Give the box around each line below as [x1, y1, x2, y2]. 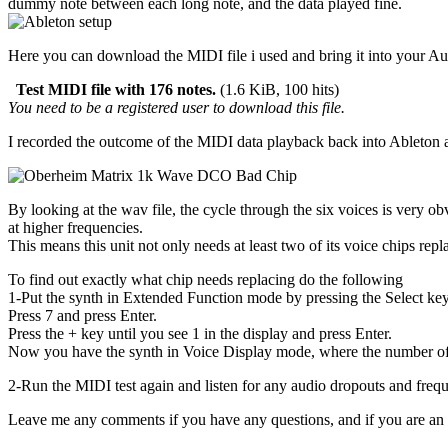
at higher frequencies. [8, 218, 143, 236]
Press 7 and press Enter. [8, 306, 157, 324]
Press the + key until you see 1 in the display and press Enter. [8, 324, 392, 342]
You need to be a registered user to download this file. [8, 98, 345, 116]
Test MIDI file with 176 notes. [16, 80, 216, 98]
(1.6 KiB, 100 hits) [216, 80, 339, 98]
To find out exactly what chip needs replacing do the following [8, 270, 403, 288]
